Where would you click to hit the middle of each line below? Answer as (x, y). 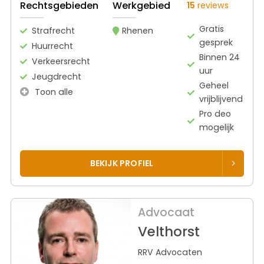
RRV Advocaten (170, 252)
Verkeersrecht (61, 62)
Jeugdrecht (57, 77)
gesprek (216, 43)
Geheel (214, 86)
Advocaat (166, 212)
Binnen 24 (220, 57)
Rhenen (138, 31)
